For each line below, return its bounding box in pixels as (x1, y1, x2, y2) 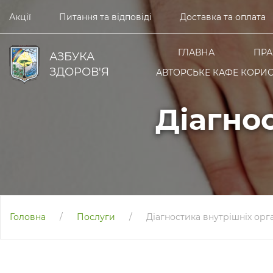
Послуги (77, 211, 115, 222)
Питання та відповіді (59, 11, 152, 23)
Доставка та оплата (180, 11, 266, 23)
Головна (10, 211, 46, 222)
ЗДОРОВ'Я (49, 65, 109, 79)
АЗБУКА (49, 50, 94, 63)
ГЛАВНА (177, 47, 214, 58)
